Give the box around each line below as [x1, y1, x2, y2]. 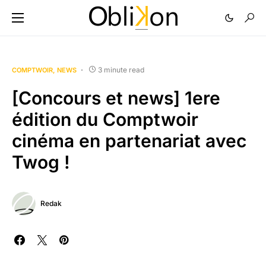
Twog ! [12, 151, 70, 173]
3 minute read [98, 65, 144, 74]
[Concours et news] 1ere [12, 87, 220, 109]
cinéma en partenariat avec [12, 130, 246, 151]
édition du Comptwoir [12, 109, 198, 130]
